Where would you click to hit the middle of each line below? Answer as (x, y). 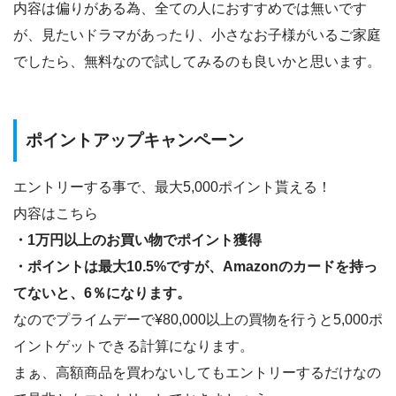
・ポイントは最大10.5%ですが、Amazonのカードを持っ (195, 266)
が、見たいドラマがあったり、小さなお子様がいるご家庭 (197, 35)
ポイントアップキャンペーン (135, 141)
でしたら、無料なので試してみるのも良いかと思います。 (197, 62)
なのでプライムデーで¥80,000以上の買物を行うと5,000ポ (198, 319)
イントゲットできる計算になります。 (133, 346)
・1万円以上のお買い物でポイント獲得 (137, 240)
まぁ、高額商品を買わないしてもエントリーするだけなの (197, 372)
